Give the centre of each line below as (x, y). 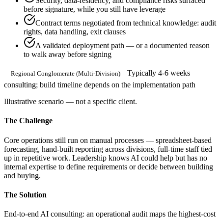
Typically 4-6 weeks (159, 73)
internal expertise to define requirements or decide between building (109, 166)
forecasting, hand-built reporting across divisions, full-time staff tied (108, 149)
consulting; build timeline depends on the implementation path (100, 85)
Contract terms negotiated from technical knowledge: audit (126, 23)
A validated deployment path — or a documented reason (123, 46)
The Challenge (28, 121)
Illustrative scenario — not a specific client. (70, 102)
